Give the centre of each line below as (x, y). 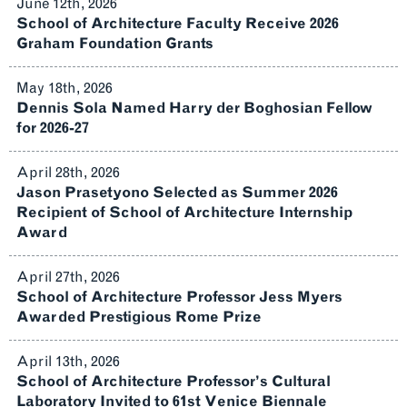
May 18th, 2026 (65, 88)
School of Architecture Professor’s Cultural (174, 381)
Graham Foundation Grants (115, 43)
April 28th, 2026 (68, 172)
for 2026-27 (53, 128)
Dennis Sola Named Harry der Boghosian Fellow (194, 108)
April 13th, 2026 (68, 361)
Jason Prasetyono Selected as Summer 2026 (177, 192)
